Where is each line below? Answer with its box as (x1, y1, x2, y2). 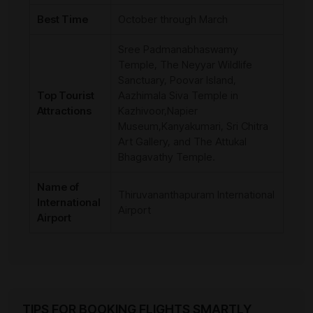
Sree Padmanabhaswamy (118, 43, 238, 57)
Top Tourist (37, 89, 94, 103)
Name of (37, 180, 79, 194)
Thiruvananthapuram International (118, 188, 275, 202)
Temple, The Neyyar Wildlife (118, 58, 252, 72)
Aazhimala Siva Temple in (118, 89, 238, 103)
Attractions (37, 104, 92, 118)
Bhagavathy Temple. (118, 150, 215, 164)
